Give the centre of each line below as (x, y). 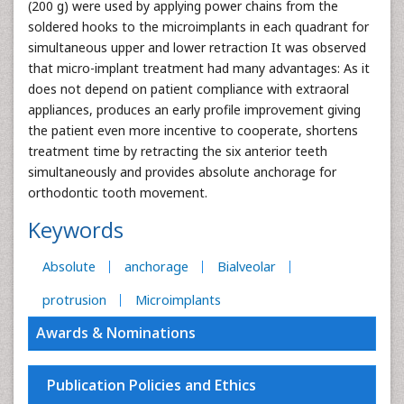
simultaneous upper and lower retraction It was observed (197, 47)
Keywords (76, 230)
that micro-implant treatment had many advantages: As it (199, 68)
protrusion (74, 300)
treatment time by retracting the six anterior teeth (178, 151)
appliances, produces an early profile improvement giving (194, 110)
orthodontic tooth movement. (118, 193)
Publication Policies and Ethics (151, 385)
